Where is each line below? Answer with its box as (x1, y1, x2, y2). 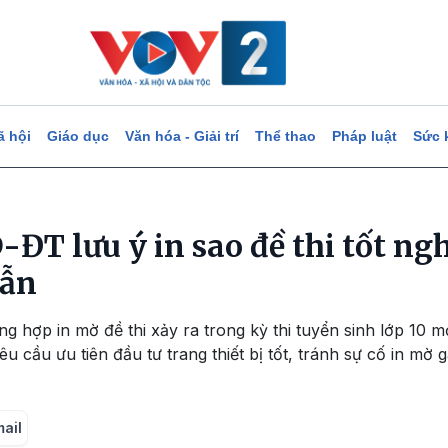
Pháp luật (331, 128, 397, 144)
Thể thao (254, 128, 316, 144)
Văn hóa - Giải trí (124, 128, 239, 144)
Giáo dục (46, 128, 109, 144)
